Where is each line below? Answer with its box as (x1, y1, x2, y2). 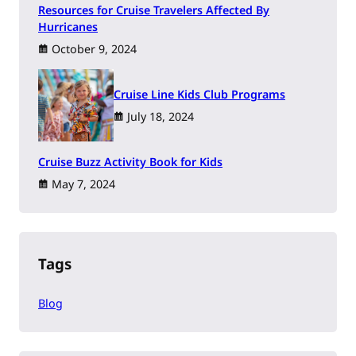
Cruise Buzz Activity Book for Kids (38, 153, 222, 169)
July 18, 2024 (127, 108, 194, 124)
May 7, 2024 (52, 176, 115, 192)
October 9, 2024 (52, 41, 137, 57)
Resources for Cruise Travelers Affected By (38, 2, 269, 18)
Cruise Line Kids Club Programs (114, 86, 285, 102)
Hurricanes (38, 19, 98, 35)
